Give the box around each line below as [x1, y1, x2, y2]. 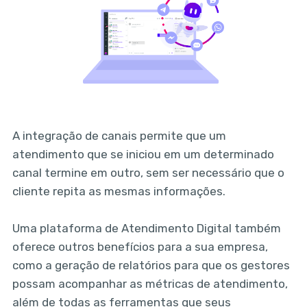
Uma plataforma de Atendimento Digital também [12, 221, 281, 235]
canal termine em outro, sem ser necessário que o [12, 165, 284, 180]
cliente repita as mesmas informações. [12, 184, 225, 198]
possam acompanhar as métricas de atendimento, [12, 276, 288, 291]
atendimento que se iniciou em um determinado [12, 147, 274, 161]
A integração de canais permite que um [12, 128, 226, 143]
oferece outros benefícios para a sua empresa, [12, 239, 268, 254]
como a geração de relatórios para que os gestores [12, 258, 290, 272]
